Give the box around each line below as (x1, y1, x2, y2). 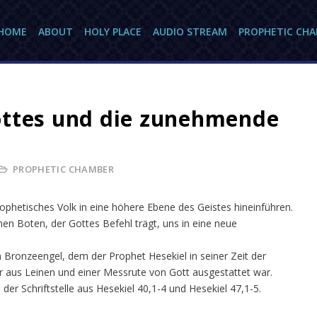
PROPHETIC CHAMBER (13, 163, 114, 175)
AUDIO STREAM (153, 25, 227, 38)
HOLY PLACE (84, 25, 142, 38)
